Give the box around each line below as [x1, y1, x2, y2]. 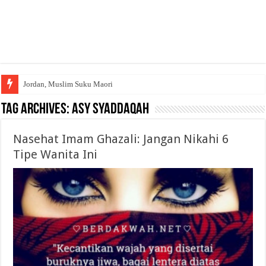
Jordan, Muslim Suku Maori [23, 80, 113, 89]
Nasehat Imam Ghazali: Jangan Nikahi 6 [13, 132, 229, 147]
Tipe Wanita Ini [13, 147, 98, 162]
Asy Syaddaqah [72, 102, 150, 118]
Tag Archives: [1, 102, 72, 118]
